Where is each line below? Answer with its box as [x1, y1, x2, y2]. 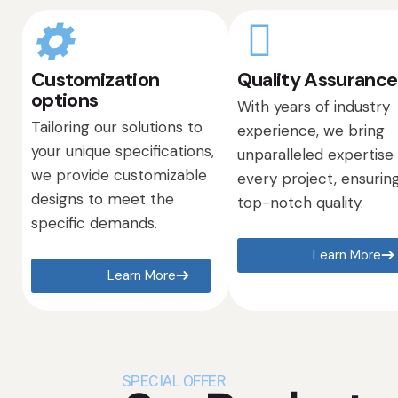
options [31, 86, 99, 113]
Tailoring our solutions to [31, 117, 203, 138]
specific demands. [31, 213, 157, 234]
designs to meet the [31, 189, 174, 210]
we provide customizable [31, 165, 207, 186]
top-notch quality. [236, 193, 363, 213]
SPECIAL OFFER [122, 371, 226, 391]
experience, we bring [236, 121, 385, 141]
